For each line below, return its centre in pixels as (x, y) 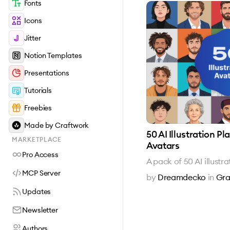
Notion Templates (53, 55)
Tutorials (38, 90)
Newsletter (40, 210)
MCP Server (41, 173)
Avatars (163, 145)
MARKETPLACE (37, 139)
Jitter (33, 38)
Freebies (38, 108)
